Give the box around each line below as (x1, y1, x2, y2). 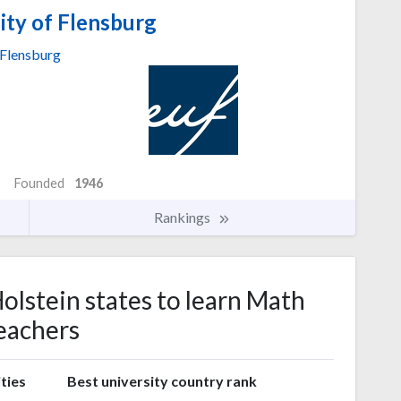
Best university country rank (66, 371, 257, 389)
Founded (14, 175, 64, 191)
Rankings (154, 208, 213, 226)
